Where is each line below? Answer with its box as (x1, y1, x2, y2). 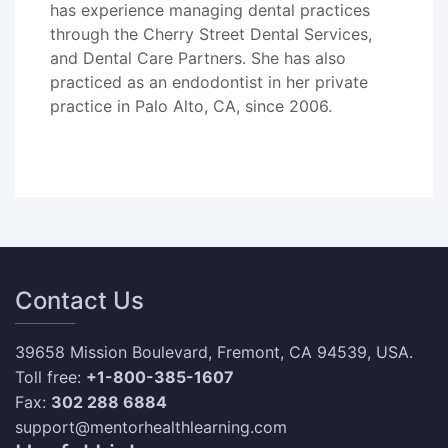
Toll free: (15, 367, 86, 387)
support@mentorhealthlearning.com (15, 417, 287, 437)
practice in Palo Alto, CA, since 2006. (50, 96, 332, 116)
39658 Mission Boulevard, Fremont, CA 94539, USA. (15, 342, 413, 362)
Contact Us (15, 286, 144, 315)
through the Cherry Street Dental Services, (50, 24, 372, 44)
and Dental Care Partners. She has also (50, 48, 346, 68)
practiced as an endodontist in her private (50, 72, 368, 92)
